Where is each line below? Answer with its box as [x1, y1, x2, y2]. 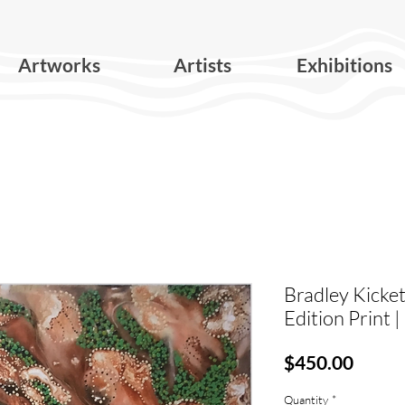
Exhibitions [297, 53, 392, 77]
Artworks [18, 53, 100, 77]
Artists [173, 53, 231, 77]
